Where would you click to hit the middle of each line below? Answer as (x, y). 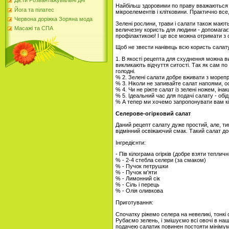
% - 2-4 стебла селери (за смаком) (161, 160)
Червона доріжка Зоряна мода (53, 19)
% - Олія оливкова (139, 191)
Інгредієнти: (131, 142)
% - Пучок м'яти (136, 173)
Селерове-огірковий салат (153, 113)
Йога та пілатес (34, 9)
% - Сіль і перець (138, 185)
